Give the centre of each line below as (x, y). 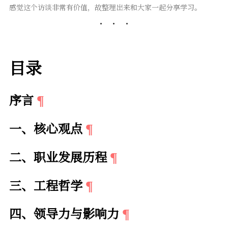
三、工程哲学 (46, 185)
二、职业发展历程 (58, 156)
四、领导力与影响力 (64, 213)
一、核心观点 (46, 128)
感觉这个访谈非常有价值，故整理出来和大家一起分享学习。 (105, 7)
